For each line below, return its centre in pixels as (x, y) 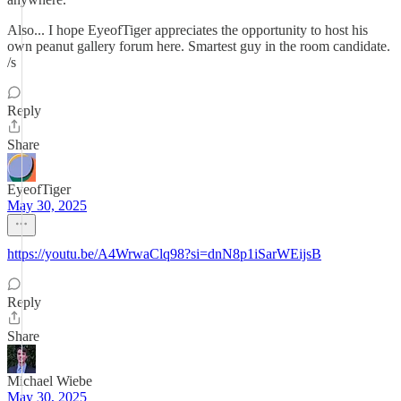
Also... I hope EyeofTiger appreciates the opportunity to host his (188, 30)
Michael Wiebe (50, 381)
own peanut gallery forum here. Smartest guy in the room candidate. (199, 46)
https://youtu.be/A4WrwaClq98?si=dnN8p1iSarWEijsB (164, 254)
